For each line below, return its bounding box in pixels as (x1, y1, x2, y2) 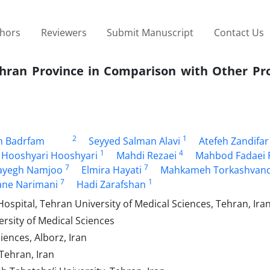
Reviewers (40, 25, 87, 39)
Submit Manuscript (107, 25, 194, 39)
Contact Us (213, 25, 264, 39)
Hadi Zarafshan (77, 177, 146, 191)
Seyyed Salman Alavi (88, 134, 180, 148)
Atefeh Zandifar (198, 134, 269, 148)
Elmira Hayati (81, 163, 142, 177)
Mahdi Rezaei (116, 148, 177, 162)
